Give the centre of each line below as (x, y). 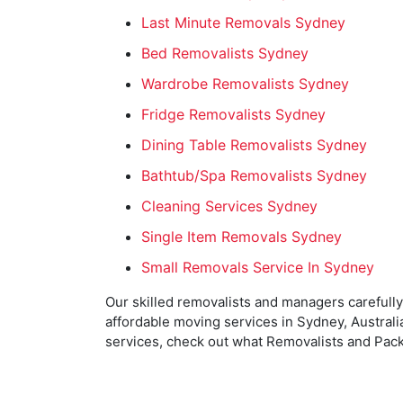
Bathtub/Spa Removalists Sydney (254, 175)
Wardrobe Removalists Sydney (245, 84)
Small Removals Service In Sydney (258, 267)
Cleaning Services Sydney (229, 206)
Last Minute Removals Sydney (243, 22)
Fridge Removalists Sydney (233, 114)
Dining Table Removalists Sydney (254, 145)
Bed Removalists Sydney (225, 53)
